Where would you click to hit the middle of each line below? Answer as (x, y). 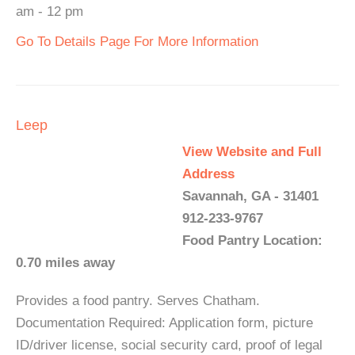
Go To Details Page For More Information (137, 42)
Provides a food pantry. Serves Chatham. (138, 301)
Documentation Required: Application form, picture (164, 323)
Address (208, 174)
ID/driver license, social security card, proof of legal (169, 345)
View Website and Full (252, 152)
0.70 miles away (65, 263)
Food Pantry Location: (252, 240)
